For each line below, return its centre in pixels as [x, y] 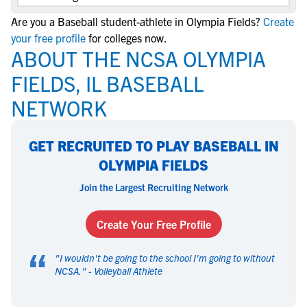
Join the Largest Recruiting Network [153, 187]
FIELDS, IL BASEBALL [107, 83]
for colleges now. [128, 38]
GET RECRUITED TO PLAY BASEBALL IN [153, 146]
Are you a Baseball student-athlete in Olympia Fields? [136, 21]
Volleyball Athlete [128, 271]
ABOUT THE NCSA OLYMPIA [138, 58]
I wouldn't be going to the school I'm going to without [167, 258]
